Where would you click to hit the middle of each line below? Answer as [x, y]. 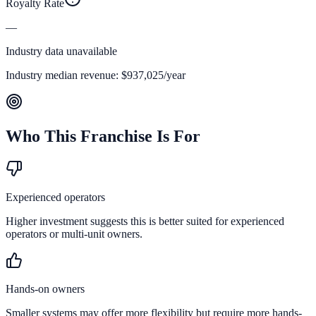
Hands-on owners [45, 289]
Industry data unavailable [61, 51]
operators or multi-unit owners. [74, 234]
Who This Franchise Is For [103, 136]
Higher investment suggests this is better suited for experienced [145, 221]
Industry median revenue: [63, 75]
